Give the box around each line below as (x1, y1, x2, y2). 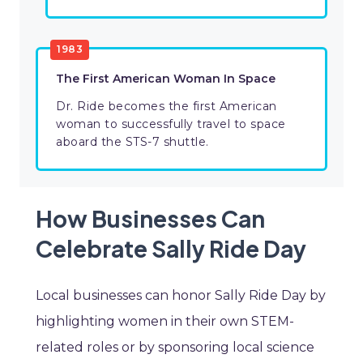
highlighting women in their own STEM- (36, 314, 294, 330)
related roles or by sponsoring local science (36, 340, 314, 356)
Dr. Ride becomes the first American (56, 99, 277, 114)
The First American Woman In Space (56, 71, 275, 87)
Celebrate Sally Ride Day (36, 234, 306, 263)
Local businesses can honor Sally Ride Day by (36, 288, 326, 304)
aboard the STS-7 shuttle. (56, 135, 209, 150)
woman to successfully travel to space (56, 117, 286, 132)
